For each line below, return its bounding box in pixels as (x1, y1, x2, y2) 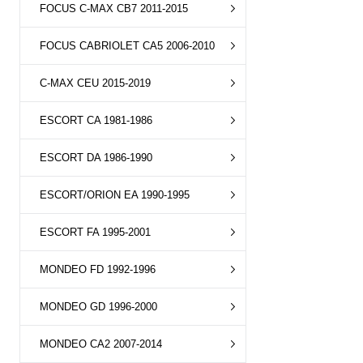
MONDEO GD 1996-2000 (40, 301, 157, 313)
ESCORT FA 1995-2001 (40, 226, 151, 238)
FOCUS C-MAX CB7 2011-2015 (40, 2, 188, 15)
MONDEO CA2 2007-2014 (40, 338, 162, 350)
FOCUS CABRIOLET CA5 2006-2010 (40, 40, 215, 52)
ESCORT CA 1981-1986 (40, 114, 152, 126)
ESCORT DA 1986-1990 (40, 152, 152, 164)
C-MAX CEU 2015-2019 (40, 77, 151, 89)
